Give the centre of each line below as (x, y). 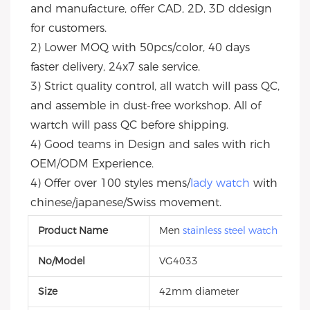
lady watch (220, 183)
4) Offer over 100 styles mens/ (110, 183)
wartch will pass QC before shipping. (129, 125)
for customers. (69, 28)
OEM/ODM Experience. (92, 164)
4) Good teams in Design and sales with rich (151, 145)
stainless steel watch (230, 231)
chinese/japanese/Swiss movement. (126, 203)
